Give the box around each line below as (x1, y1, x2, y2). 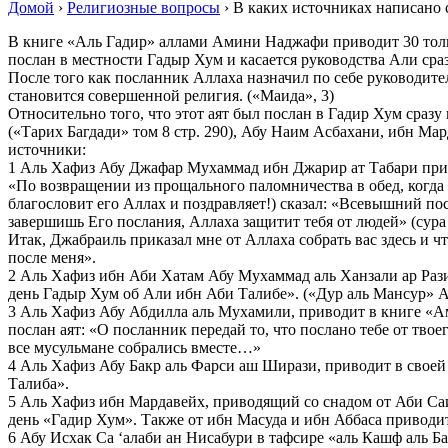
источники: (8, 140, 86, 158)
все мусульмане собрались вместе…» (8, 338, 261, 356)
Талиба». (8, 374, 69, 392)
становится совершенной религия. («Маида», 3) (8, 86, 334, 104)
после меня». (8, 248, 96, 266)
